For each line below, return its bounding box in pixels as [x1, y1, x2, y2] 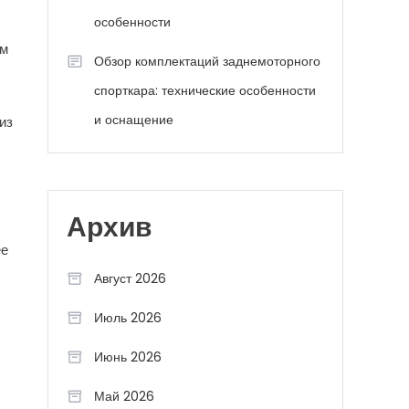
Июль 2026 [94, 309, 162, 327]
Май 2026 [94, 387, 154, 405]
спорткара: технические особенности [94, 81, 316, 100]
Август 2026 [94, 269, 166, 288]
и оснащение [94, 110, 173, 129]
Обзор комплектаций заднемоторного [94, 52, 320, 70]
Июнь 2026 [94, 348, 162, 366]
